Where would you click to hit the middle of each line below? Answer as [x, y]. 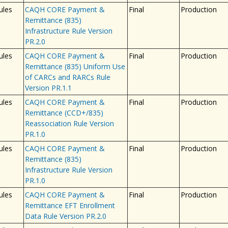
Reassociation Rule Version [69, 123]
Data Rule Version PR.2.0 [65, 216]
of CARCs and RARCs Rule [67, 77]
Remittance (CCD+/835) [64, 112]
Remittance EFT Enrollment [70, 205]
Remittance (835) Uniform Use [75, 66]
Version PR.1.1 [48, 88]
